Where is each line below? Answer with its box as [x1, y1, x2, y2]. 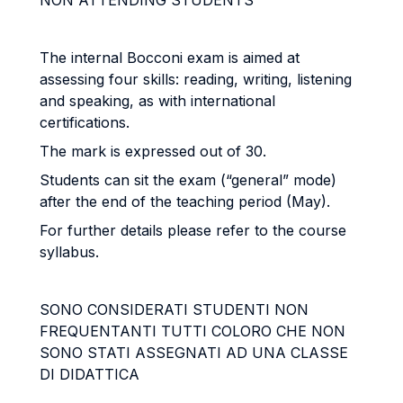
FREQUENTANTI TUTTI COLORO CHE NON [40, 322, 345, 340]
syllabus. [40, 243, 99, 261]
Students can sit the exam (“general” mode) [40, 171, 336, 189]
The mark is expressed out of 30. [40, 142, 266, 160]
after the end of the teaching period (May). [40, 193, 330, 210]
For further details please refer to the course [40, 221, 346, 239]
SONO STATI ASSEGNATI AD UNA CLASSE [40, 344, 348, 362]
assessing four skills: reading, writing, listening [40, 70, 352, 88]
